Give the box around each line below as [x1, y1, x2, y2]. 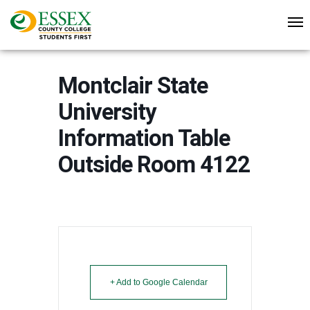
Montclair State [58, 72, 208, 99]
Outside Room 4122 [58, 151, 250, 178]
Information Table [58, 125, 230, 152]
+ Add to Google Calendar [109, 277, 208, 287]
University [58, 98, 156, 125]
